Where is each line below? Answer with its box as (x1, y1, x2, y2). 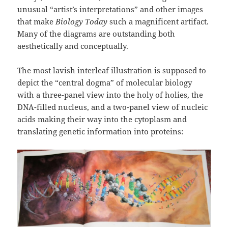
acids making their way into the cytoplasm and (17, 113, 187, 124)
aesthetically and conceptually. (17, 40, 129, 51)
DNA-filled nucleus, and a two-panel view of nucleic (17, 101, 208, 112)
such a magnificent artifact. (107, 16, 209, 26)
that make (17, 16, 56, 26)
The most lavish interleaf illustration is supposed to (17, 65, 207, 75)
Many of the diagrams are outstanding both (17, 28, 176, 39)
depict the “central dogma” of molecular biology (17, 77, 192, 88)
